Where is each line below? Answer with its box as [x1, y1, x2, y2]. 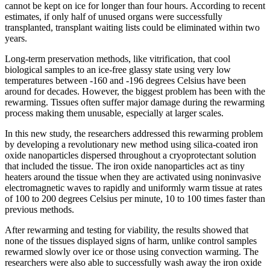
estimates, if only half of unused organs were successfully [5, 11, 222, 22]
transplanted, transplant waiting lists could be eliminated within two [5, 22, 260, 33]
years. [5, 33, 27, 44]
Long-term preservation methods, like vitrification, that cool [5, 54, 230, 64]
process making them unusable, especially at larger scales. [5, 108, 224, 119]
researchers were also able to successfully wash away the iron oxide [5, 257, 262, 268]
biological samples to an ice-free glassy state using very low [5, 64, 231, 75]
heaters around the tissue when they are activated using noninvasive [5, 172, 261, 183]
